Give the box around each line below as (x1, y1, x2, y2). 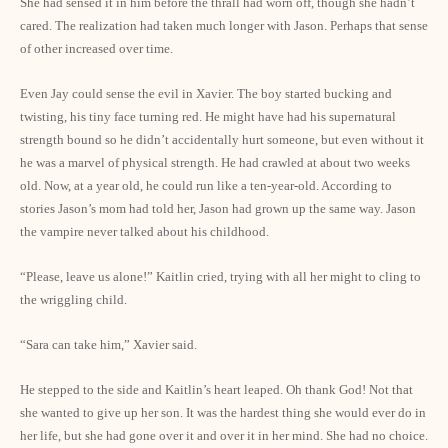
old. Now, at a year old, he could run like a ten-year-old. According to (20, 178, 392, 193)
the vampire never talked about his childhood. (20, 224, 269, 239)
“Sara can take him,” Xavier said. (20, 337, 197, 352)
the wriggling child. (20, 292, 127, 307)
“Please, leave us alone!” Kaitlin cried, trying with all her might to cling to (20, 269, 421, 284)
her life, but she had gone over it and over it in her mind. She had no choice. (20, 428, 428, 443)
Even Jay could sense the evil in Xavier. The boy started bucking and (20, 86, 392, 101)
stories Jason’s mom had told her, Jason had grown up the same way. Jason (20, 201, 416, 216)
